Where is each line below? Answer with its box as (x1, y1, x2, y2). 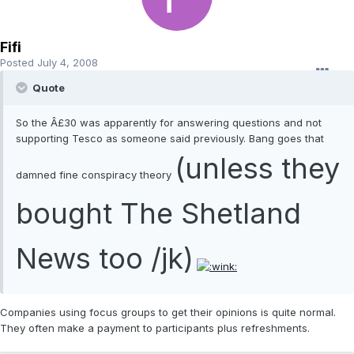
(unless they (175, 151, 340, 186)
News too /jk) (16, 241, 194, 277)
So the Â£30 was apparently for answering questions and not (16, 116, 322, 130)
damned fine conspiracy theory (16, 168, 175, 182)
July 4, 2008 (37, 56, 98, 70)
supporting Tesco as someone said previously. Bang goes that (16, 132, 324, 145)
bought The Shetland (16, 196, 301, 232)
